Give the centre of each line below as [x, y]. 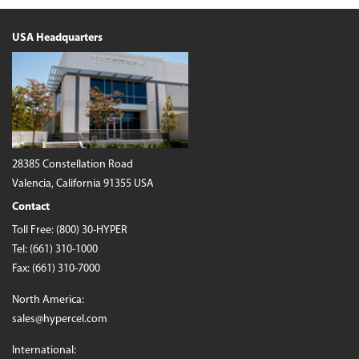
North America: [48, 301]
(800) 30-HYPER [92, 231]
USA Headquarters [57, 38]
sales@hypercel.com [60, 320]
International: [44, 351]
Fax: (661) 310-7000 [56, 269]
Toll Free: [34, 231]
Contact [31, 208]
